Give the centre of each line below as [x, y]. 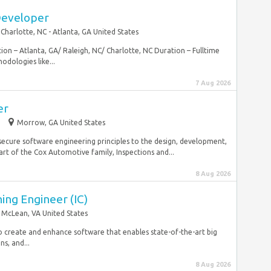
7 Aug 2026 [213, 83]
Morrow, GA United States [61, 122]
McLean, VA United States [44, 213]
